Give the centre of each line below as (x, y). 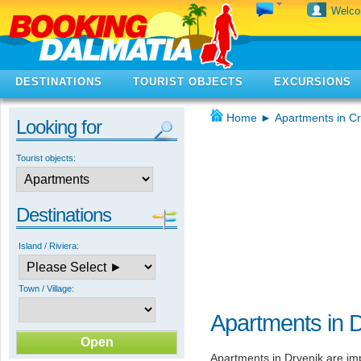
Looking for (59, 127)
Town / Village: (46, 288)
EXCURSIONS (313, 82)
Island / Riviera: (49, 246)
